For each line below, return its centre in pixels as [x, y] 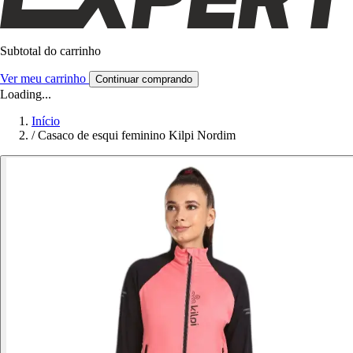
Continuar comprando [144, 79]
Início [46, 121]
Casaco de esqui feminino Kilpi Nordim [137, 135]
